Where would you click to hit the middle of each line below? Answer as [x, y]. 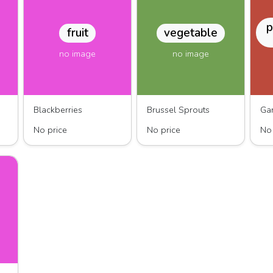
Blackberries [58, 110]
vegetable [191, 33]
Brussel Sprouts [178, 110]
